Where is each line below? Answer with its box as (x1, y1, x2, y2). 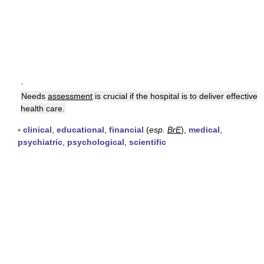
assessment (48, 91, 93, 101)
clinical (23, 125, 52, 134)
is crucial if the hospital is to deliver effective (93, 91, 258, 101)
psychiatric (18, 137, 62, 147)
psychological (67, 137, 124, 147)
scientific (129, 137, 166, 147)
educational (57, 125, 104, 134)
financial (109, 125, 144, 134)
